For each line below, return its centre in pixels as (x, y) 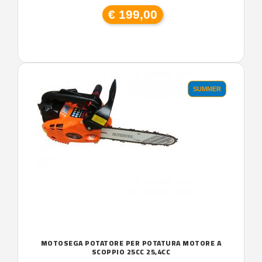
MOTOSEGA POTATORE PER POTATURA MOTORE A (131, 243)
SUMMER (207, 89)
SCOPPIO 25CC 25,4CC (131, 251)
